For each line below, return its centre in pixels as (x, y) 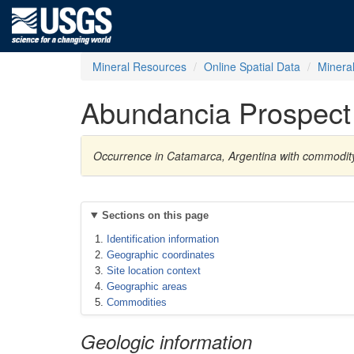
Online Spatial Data (252, 66)
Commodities (137, 302)
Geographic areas (147, 286)
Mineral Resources (139, 66)
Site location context (154, 271)
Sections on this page (155, 215)
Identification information (163, 239)
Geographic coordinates (161, 255)
